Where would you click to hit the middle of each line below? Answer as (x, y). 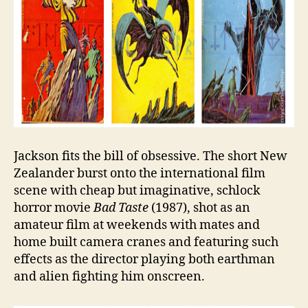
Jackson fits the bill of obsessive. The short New (151, 156)
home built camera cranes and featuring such (146, 242)
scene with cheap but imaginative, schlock (137, 190)
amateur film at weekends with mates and (137, 225)
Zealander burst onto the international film (140, 173)
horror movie (54, 208)
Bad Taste (122, 208)
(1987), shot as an (201, 208)
